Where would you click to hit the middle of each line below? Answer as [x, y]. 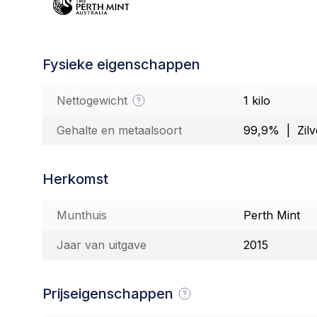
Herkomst [75, 179]
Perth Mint [272, 215]
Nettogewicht [94, 100]
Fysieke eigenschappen [121, 64]
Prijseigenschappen [110, 293]
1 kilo [257, 100]
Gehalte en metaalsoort [119, 130]
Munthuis [82, 215]
